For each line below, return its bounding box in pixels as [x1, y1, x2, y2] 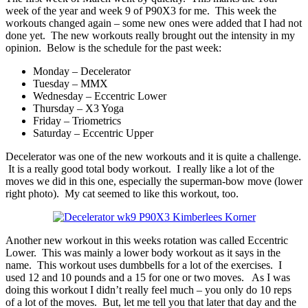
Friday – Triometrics [33, 114, 121, 126]
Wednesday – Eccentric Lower [33, 89, 166, 102]
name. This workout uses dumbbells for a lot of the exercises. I [5, 258, 282, 271]
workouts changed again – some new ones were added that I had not [5, 16, 302, 29]
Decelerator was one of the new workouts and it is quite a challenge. [5, 150, 301, 162]
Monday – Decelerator [33, 65, 131, 77]
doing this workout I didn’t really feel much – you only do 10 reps [5, 283, 291, 296]
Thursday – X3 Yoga [33, 102, 124, 114]
